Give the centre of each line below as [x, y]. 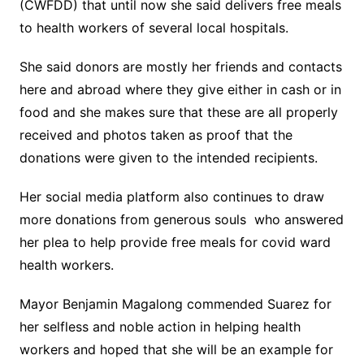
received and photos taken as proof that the [156, 135]
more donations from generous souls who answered [181, 219]
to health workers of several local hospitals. [154, 28]
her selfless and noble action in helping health [160, 327]
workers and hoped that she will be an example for [176, 349]
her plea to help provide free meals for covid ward [175, 242]
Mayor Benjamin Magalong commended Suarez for [175, 304]
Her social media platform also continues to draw [171, 197]
